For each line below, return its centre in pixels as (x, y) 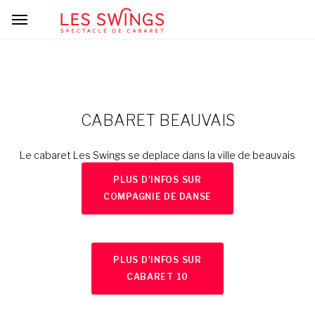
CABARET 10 (157, 277)
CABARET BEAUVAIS (157, 120)
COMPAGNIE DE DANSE (157, 197)
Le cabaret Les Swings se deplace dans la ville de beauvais (157, 155)
